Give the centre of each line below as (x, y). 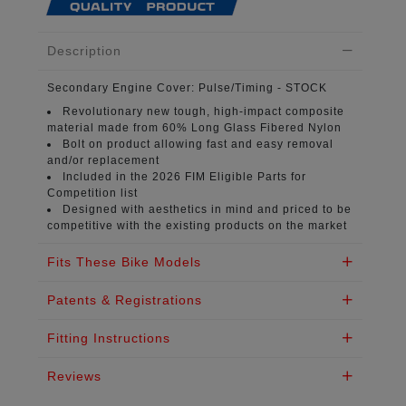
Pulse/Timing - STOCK (262, 87)
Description (84, 50)
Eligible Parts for (256, 176)
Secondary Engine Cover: (122, 87)
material (70, 127)
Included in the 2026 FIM (134, 176)
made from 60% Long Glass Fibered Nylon (217, 127)
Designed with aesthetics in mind (158, 209)
